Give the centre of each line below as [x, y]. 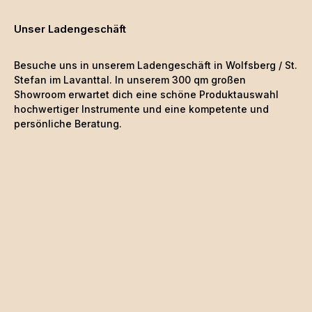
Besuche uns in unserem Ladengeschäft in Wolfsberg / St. [156, 65]
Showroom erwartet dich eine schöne [107, 94]
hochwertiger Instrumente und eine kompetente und [141, 109]
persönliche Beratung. [68, 123]
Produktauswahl [239, 94]
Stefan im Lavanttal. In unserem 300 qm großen [130, 79]
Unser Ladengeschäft [70, 29]
